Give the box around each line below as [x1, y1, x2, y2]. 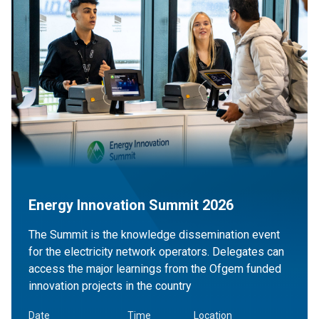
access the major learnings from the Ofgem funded [28, 262, 281, 276]
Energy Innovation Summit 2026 [28, 197, 234, 214]
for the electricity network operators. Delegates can [28, 245, 284, 259]
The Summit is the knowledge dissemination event [28, 228, 280, 242]
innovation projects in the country [28, 279, 192, 293]
